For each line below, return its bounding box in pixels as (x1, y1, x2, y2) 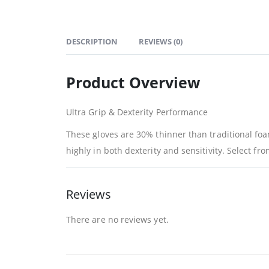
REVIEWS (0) (139, 35, 183, 47)
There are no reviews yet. (66, 213, 169, 225)
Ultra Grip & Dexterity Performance (66, 106, 208, 118)
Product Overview (66, 71, 200, 92)
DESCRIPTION (66, 35, 118, 47)
